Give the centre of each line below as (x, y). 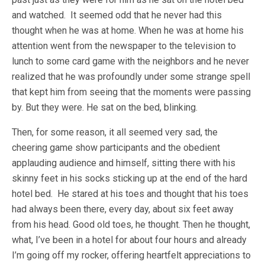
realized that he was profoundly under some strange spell (131, 77)
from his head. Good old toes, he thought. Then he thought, (131, 224)
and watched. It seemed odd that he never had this (117, 15)
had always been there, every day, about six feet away (123, 209)
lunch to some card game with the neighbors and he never (130, 61)
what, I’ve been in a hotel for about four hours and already (129, 240)
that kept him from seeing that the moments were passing (131, 92)
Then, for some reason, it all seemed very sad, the (115, 132)
